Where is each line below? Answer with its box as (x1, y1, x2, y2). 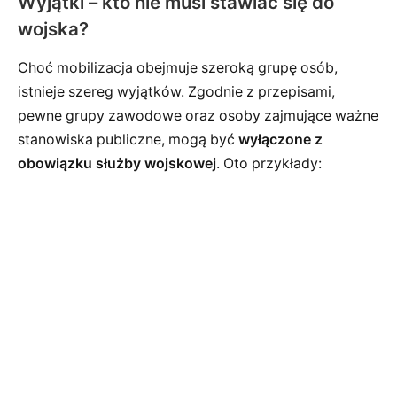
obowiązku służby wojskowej (18, 155, 216, 173)
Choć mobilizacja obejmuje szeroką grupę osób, (18, 59, 338, 77)
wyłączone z (238, 131, 323, 149)
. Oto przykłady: (216, 155, 322, 173)
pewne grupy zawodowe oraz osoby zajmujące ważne (18, 107, 378, 125)
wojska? (18, 17, 89, 40)
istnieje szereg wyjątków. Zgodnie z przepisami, (18, 83, 335, 101)
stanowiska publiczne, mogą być (18, 131, 238, 149)
